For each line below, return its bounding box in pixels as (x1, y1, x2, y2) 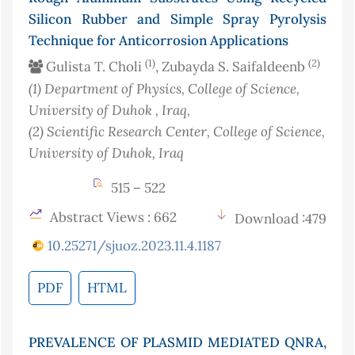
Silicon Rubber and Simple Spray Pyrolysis (29, 10, 326, 29)
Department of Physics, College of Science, (44, 79, 300, 98)
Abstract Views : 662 (47, 208, 177, 227)
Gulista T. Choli (43, 58, 145, 76)
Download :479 (235, 210, 326, 228)
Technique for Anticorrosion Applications (29, 32, 288, 50)
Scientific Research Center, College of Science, (47, 122, 325, 141)
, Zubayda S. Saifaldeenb (155, 58, 308, 76)
